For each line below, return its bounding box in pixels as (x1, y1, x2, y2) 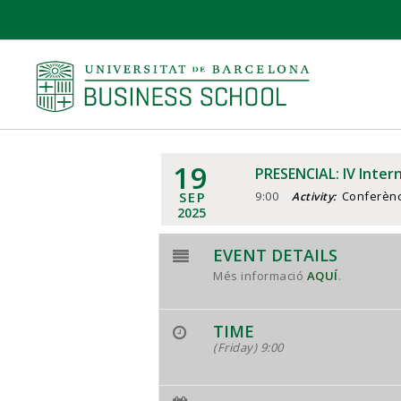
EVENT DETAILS (213, 244, 337, 266)
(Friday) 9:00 (213, 339, 284, 355)
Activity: (292, 189, 337, 204)
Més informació (213, 268, 307, 284)
